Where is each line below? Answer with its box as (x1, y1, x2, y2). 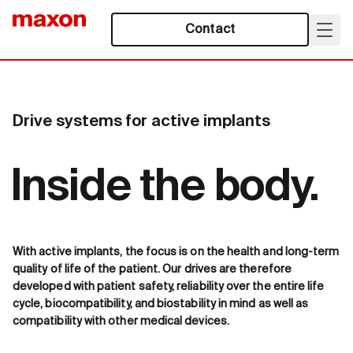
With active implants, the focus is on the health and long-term (13, 247, 340, 258)
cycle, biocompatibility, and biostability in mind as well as (13, 299, 309, 310)
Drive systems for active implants (13, 114, 270, 130)
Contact (185, 23, 235, 36)
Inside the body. (10, 166, 320, 210)
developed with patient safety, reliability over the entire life (13, 281, 325, 292)
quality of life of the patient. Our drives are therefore (13, 264, 292, 275)
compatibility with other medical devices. (13, 316, 229, 327)
